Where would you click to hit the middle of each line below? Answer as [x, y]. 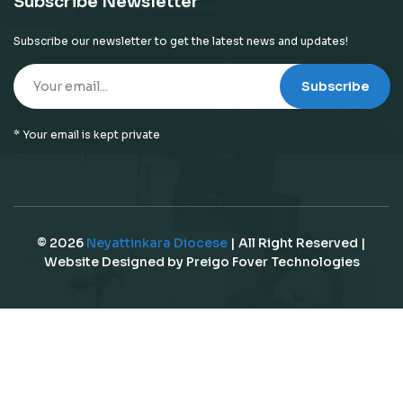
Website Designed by [115, 262]
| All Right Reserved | [297, 243]
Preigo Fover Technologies [273, 262]
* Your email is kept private [87, 135]
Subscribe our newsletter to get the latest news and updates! [181, 41]
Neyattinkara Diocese [157, 243]
